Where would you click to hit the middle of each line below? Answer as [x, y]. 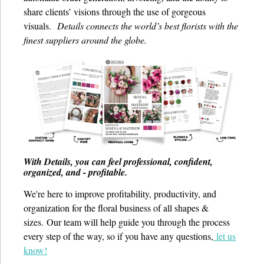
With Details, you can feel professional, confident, [118, 162]
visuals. [40, 26]
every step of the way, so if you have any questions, [118, 236]
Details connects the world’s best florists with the [148, 26]
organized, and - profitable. [75, 172]
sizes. [35, 222]
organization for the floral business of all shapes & [116, 208]
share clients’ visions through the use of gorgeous [115, 11]
